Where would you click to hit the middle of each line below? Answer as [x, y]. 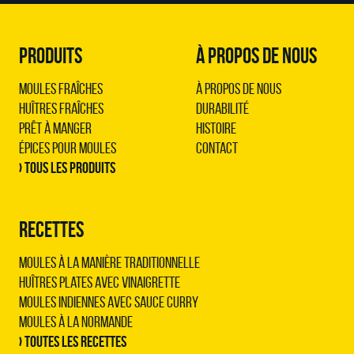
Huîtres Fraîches [61, 108]
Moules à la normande [76, 322]
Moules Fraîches [61, 88]
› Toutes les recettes [73, 341]
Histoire [216, 128]
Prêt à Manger [55, 128]
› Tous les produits [67, 168]
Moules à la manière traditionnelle [109, 262]
